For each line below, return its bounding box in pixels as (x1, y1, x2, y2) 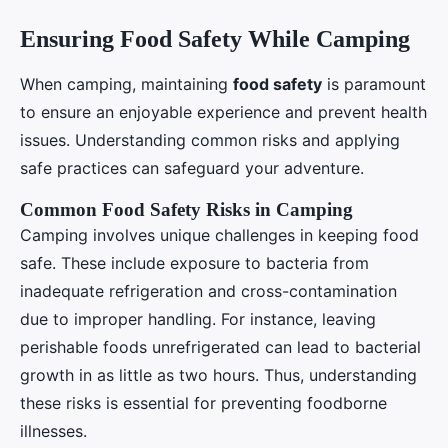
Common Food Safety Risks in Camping (20, 198, 353, 220)
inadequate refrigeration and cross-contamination (20, 280, 397, 301)
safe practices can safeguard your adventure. (20, 157, 364, 178)
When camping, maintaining (20, 73, 233, 94)
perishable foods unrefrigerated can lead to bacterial (20, 336, 421, 357)
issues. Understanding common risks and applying (20, 129, 400, 150)
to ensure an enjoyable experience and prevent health (20, 101, 427, 122)
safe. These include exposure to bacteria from (20, 252, 369, 273)
